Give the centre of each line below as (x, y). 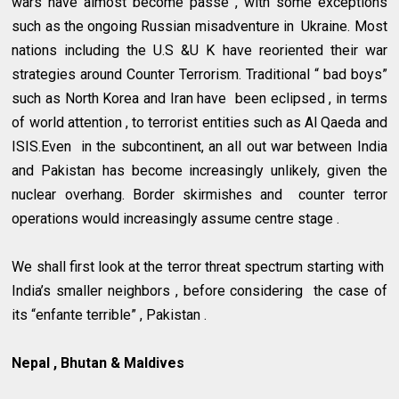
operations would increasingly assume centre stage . (176, 218)
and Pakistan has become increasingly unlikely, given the (199, 170)
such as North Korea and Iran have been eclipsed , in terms (199, 98)
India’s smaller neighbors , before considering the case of (199, 290)
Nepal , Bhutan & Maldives (98, 362)
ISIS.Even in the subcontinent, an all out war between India (199, 146)
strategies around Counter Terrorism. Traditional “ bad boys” (199, 74)
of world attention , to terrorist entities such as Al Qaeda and (199, 122)
